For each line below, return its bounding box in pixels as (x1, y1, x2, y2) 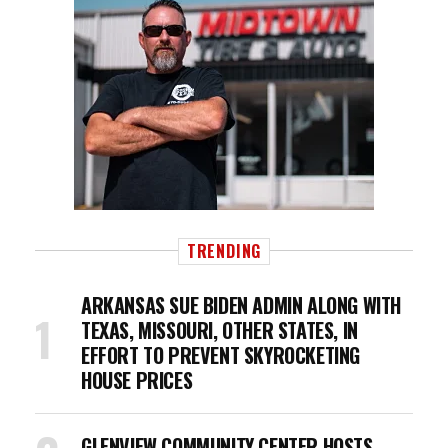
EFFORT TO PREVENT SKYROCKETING (81, 340, 361, 370)
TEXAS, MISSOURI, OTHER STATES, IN (81, 315, 358, 345)
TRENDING (186, 239, 262, 263)
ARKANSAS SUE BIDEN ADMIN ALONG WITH (81, 290, 402, 320)
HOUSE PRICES (81, 365, 193, 395)
